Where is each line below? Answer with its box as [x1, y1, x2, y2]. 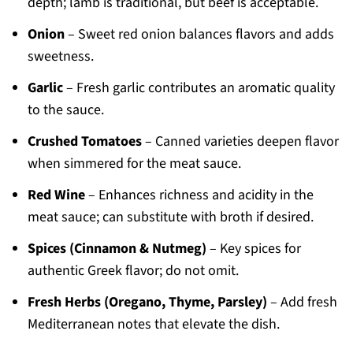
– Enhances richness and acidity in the [84, 185, 314, 206]
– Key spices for [206, 239, 301, 259]
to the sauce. [27, 100, 104, 121]
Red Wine [27, 185, 85, 206]
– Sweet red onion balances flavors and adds [64, 24, 334, 45]
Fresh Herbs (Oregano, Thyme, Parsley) [27, 292, 267, 313]
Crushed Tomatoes [27, 132, 142, 152]
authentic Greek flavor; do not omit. [27, 261, 239, 281]
